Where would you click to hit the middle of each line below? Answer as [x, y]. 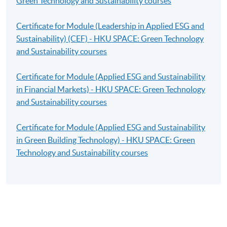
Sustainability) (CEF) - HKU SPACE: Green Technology [110, 38]
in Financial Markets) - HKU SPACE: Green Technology [111, 89]
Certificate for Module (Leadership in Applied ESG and [110, 26]
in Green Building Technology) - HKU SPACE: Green [106, 140]
